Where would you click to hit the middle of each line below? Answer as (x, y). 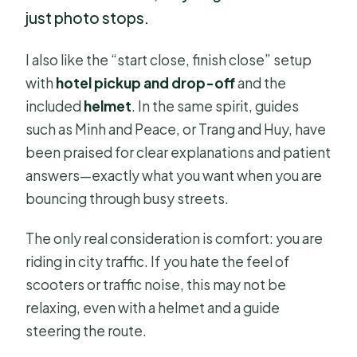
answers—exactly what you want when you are (174, 175)
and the (261, 82)
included (55, 106)
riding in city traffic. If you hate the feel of (158, 261)
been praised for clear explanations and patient (178, 152)
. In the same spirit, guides (216, 106)
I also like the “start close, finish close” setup (169, 59)
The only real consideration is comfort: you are (175, 238)
